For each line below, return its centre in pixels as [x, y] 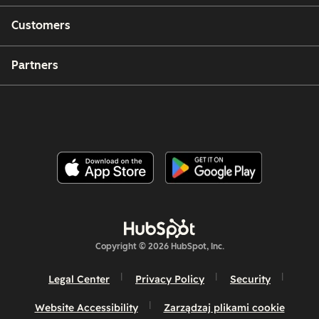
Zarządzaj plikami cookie [224, 308]
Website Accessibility [86, 308]
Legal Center [79, 279]
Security [250, 279]
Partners [35, 65]
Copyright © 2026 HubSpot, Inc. [159, 247]
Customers [41, 26]
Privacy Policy [170, 279]
